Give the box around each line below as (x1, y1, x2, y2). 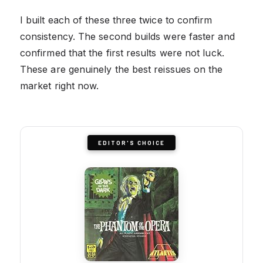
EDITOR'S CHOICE (98, 139, 165, 146)
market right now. (20, 79, 99, 92)
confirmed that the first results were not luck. (20, 46, 224, 59)
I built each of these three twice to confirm (20, 14, 213, 26)
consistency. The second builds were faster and (20, 30, 235, 42)
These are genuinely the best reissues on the (20, 63, 223, 75)
